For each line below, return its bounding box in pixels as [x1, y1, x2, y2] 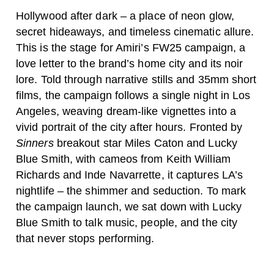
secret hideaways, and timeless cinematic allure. [16, 26, 254, 38]
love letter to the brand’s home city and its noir [16, 57, 243, 70]
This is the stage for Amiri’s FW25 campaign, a [16, 42, 246, 54]
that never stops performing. [16, 232, 155, 245]
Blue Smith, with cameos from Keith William [16, 153, 231, 165]
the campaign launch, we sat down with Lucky [16, 201, 242, 213]
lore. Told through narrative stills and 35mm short [16, 73, 257, 86]
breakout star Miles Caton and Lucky [53, 137, 237, 149]
